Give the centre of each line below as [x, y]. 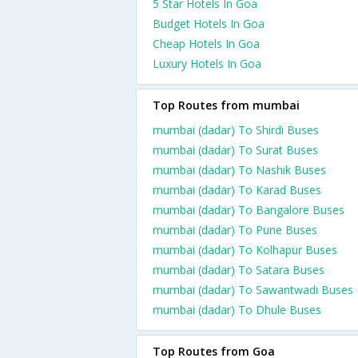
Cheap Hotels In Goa [206, 44]
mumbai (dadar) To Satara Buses [239, 270]
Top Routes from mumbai [226, 105]
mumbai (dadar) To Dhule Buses [237, 310]
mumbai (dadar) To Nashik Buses [239, 170]
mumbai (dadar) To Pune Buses [235, 230]
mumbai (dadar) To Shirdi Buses [236, 130]
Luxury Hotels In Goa [207, 64]
